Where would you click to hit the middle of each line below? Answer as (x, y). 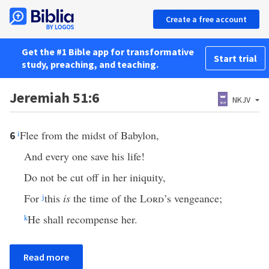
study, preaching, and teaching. (90, 64)
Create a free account (206, 19)
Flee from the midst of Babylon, (89, 135)
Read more (46, 257)
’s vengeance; (193, 198)
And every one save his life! (84, 156)
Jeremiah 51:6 (55, 98)
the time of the (105, 198)
